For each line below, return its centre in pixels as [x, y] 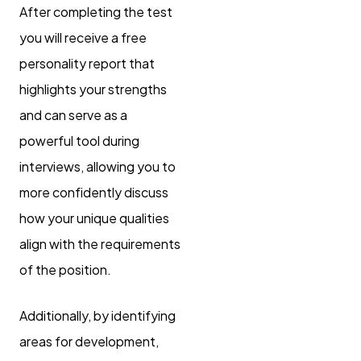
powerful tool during [79, 140]
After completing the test [96, 11]
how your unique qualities [94, 218]
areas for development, [89, 341]
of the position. [66, 269]
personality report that [87, 63]
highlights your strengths [93, 89]
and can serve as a [73, 114]
